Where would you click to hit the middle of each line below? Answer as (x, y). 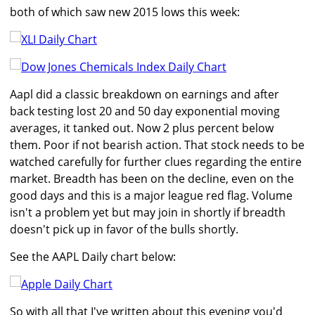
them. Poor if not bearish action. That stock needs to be (157, 145)
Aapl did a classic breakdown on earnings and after (144, 95)
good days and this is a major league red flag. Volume (151, 196)
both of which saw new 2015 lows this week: (125, 12)
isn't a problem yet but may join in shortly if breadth (148, 213)
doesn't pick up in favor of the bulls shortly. (124, 230)
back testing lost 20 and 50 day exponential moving (145, 111)
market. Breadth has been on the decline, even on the (152, 179)
